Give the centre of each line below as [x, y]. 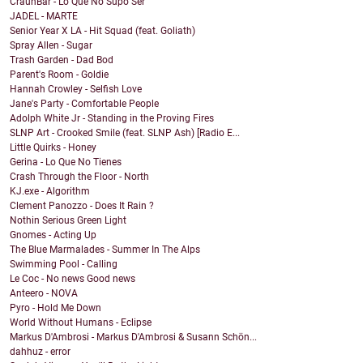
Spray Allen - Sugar [51, 46]
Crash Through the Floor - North [79, 177]
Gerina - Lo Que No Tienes [66, 162]
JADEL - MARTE [44, 17]
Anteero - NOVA [44, 294]
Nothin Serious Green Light [68, 221]
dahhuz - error [40, 352]
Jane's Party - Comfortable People [84, 104]
